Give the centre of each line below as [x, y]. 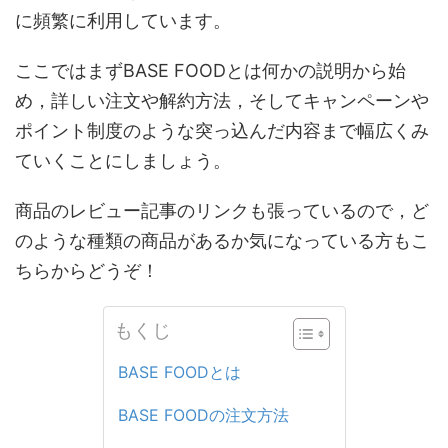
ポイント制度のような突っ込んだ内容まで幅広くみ [222, 130]
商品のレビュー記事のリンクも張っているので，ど [222, 210]
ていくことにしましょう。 [123, 160]
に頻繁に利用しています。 [123, 20]
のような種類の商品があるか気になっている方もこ [222, 240]
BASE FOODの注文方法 [203, 415]
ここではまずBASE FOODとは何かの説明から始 [210, 70]
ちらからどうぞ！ [87, 270]
